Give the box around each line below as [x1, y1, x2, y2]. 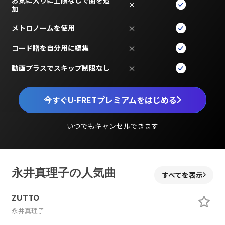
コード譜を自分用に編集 [11, 43, 89, 53]
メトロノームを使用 [11, 23, 75, 33]
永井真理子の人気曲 [11, 165, 116, 180]
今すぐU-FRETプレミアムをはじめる [44, 94, 177, 106]
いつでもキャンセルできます [66, 121, 158, 131]
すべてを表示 [162, 169, 203, 180]
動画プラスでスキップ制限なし [11, 63, 110, 73]
